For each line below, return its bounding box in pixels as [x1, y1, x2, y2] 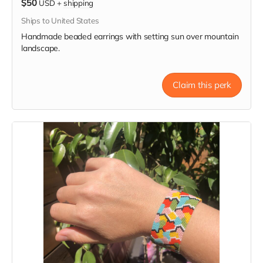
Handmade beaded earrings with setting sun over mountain [21, 31, 239, 42]
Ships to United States [21, 16, 99, 25]
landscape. [21, 43, 60, 53]
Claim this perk [173, 79, 231, 90]
